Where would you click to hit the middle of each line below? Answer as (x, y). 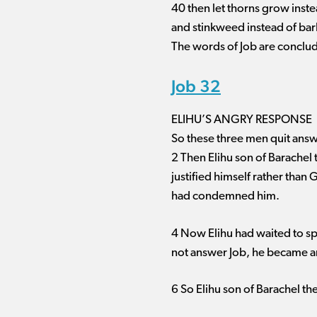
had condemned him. (225, 196)
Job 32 (196, 86)
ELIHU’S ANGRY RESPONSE (242, 120)
